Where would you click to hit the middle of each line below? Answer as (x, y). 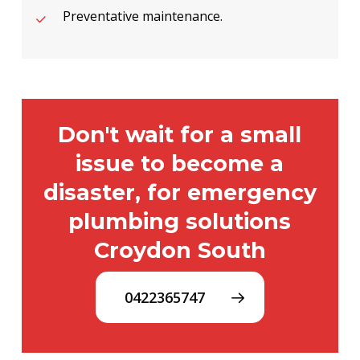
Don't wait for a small (180, 134)
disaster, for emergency (180, 192)
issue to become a (180, 163)
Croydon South (180, 250)
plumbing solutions (180, 221)
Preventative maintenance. (143, 16)
